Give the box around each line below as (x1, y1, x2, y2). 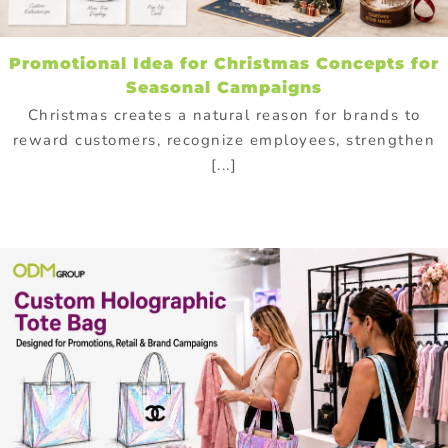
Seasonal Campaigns (126, 77, 322, 97)
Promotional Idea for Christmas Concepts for (9, 53, 439, 73)
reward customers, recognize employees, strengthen (12, 129, 436, 150)
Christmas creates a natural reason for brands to (27, 104, 421, 125)
